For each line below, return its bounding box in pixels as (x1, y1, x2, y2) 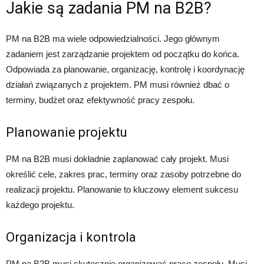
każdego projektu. (6, 200, 74, 210)
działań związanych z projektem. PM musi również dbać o (6, 80, 229, 90)
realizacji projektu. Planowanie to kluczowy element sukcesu (6, 184, 238, 195)
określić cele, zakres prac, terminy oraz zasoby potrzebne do (6, 169, 241, 180)
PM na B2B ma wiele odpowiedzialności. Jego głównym (6, 34, 220, 44)
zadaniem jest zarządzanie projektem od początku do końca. (6, 49, 239, 60)
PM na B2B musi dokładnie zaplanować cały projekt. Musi (6, 154, 229, 164)
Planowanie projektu (6, 125, 127, 140)
